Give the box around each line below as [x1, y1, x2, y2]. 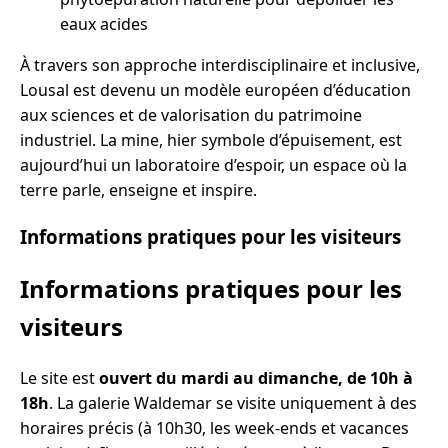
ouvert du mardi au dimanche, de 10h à [99, 367, 413, 390]
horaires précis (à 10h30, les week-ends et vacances [20, 417, 409, 440]
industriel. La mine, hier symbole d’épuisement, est [20, 128, 402, 151]
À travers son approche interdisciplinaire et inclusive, [20, 53, 420, 76]
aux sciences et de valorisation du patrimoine [20, 103, 362, 126]
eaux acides [60, 12, 148, 35]
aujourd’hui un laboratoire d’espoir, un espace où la [20, 153, 407, 176]
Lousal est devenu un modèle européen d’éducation [20, 78, 411, 101]
